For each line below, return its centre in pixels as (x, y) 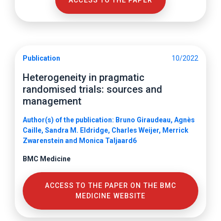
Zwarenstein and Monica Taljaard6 (80, 141)
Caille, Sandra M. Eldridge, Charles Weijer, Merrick (106, 130)
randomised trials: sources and (92, 89)
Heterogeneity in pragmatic (84, 77)
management (52, 101)
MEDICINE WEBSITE (110, 196)
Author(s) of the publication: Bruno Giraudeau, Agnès (109, 120)
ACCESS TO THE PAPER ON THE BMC (110, 185)
